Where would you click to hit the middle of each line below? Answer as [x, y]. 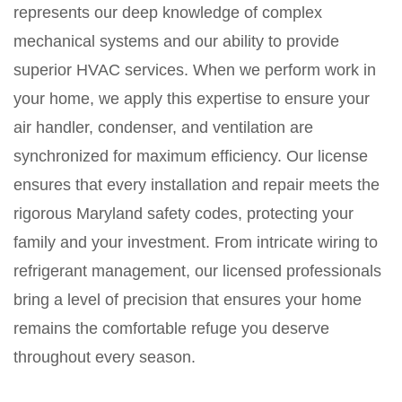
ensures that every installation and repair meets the [197, 185]
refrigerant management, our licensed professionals [197, 271]
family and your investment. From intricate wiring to [196, 243]
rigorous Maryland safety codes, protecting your [184, 214]
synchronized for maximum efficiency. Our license [191, 157]
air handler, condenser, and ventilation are [163, 128]
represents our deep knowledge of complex [168, 13]
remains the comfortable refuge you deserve [171, 329]
